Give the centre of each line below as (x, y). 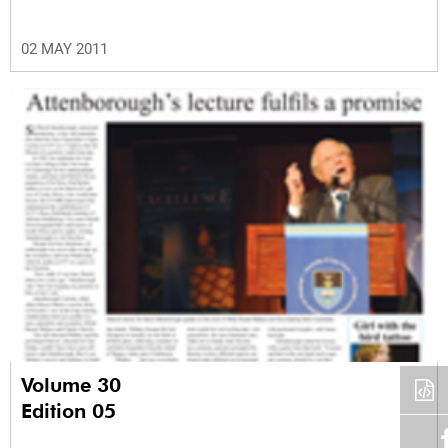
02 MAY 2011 (64, 48)
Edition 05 (68, 410)
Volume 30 (74, 384)
